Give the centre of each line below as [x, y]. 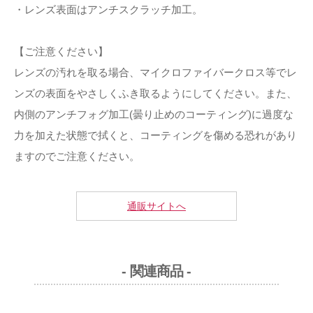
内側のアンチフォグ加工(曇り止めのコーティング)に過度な [154, 115]
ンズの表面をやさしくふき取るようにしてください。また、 [155, 94]
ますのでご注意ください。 [77, 156]
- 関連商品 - [156, 271]
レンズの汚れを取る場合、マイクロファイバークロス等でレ [155, 73]
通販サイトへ [156, 206]
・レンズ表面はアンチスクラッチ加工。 [108, 10]
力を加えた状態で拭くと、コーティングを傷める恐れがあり [155, 136]
